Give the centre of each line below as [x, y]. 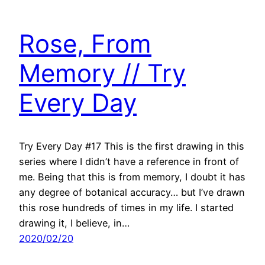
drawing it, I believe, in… [74, 223]
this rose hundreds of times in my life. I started [126, 208]
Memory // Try [102, 73]
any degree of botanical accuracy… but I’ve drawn [132, 193]
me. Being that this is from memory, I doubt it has [132, 177]
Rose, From [85, 44]
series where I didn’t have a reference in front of [129, 162]
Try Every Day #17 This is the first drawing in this [132, 146]
